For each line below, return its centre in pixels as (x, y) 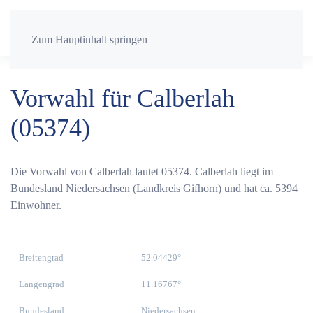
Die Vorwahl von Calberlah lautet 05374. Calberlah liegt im (142, 172)
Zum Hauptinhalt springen (89, 39)
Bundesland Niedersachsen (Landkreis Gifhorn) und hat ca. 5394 (154, 188)
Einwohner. (36, 205)
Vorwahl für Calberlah (123, 99)
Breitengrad (41, 257)
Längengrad (42, 284)
